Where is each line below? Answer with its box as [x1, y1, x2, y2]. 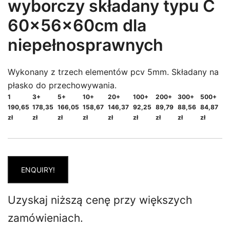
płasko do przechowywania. [8, 80, 117, 90]
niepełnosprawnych [8, 35, 163, 55]
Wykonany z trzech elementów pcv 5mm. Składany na [8, 67, 219, 77]
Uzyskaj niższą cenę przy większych [8, 194, 192, 206]
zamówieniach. [8, 212, 83, 224]
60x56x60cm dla [8, 15, 146, 35]
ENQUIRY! [21, 165, 55, 174]
